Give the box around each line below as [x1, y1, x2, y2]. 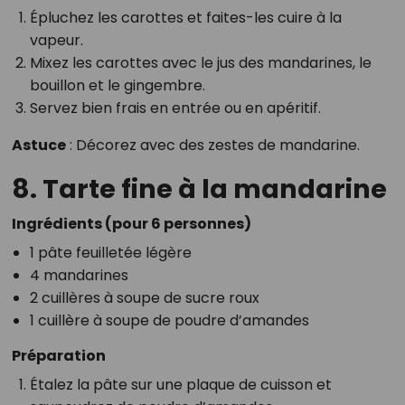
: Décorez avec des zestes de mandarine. [65, 134, 360, 155]
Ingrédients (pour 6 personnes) [11, 212, 251, 234]
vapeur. [29, 29, 83, 51]
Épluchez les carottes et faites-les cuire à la [29, 6, 342, 28]
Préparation [11, 344, 106, 366]
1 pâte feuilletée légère [29, 241, 192, 263]
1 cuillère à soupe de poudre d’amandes [29, 309, 309, 331]
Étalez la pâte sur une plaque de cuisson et [29, 373, 332, 395]
